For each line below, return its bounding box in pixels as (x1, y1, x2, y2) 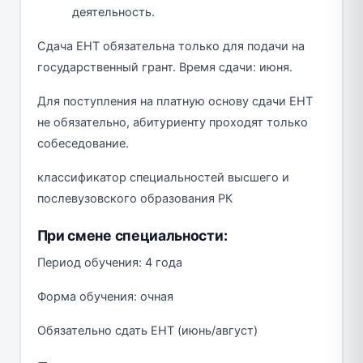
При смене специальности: (36, 226, 228, 244)
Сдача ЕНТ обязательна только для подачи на (36, 38, 305, 53)
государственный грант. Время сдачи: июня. (36, 59, 293, 75)
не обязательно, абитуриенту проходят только (36, 114, 308, 130)
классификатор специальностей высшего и (36, 169, 289, 185)
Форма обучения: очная (36, 288, 173, 304)
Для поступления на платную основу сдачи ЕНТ (36, 93, 313, 109)
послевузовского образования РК (36, 190, 233, 206)
